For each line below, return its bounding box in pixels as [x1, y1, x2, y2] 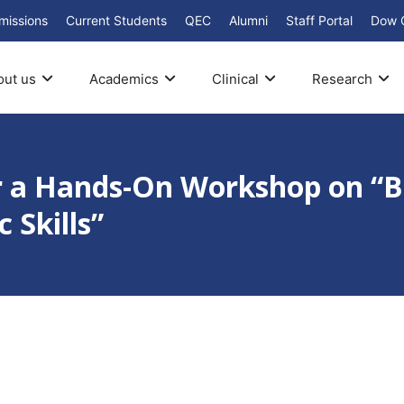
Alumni [229, 13, 268, 28]
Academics [88, 69, 159, 87]
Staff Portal [286, 13, 353, 28]
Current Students [66, 13, 167, 28]
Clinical [211, 69, 259, 87]
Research [311, 69, 372, 87]
